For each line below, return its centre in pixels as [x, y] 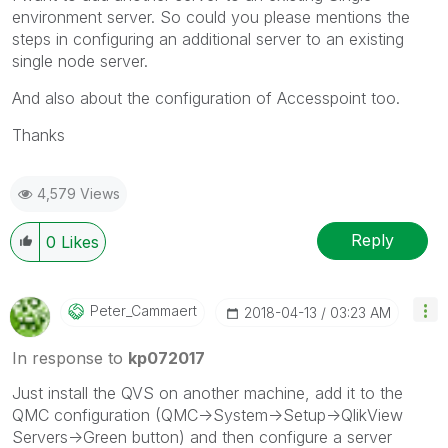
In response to [70, 357]
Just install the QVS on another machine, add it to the [207, 392]
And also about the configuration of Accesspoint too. [206, 97]
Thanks [38, 134]
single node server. [80, 60]
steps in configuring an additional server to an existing [208, 38]
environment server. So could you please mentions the [211, 16]
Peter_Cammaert [143, 310]
